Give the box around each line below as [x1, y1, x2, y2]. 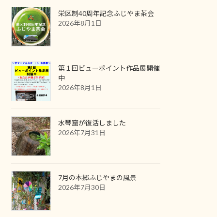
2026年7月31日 [58, 128, 106, 137]
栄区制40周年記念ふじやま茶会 [58, 9, 155, 17]
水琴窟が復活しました [58, 118, 126, 127]
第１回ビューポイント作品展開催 [58, 63, 160, 72]
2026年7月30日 [58, 183, 106, 191]
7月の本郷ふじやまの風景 [58, 173, 137, 182]
